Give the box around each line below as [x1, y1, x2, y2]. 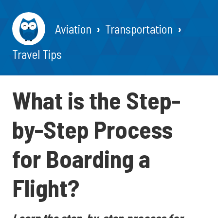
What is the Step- [12, 85, 181, 114]
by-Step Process [12, 114, 173, 144]
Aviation [55, 21, 91, 36]
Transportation [105, 21, 173, 36]
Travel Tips [12, 47, 62, 61]
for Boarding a [12, 144, 150, 173]
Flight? [12, 173, 79, 202]
